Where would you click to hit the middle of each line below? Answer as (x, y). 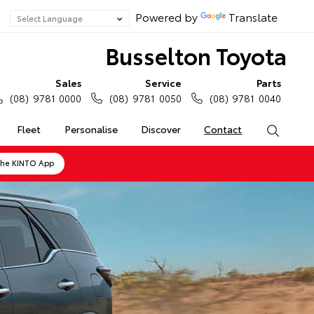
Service (163, 83)
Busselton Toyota (196, 55)
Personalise (91, 129)
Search (295, 129)
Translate (253, 16)
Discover (161, 129)
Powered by (165, 16)
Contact (223, 129)
